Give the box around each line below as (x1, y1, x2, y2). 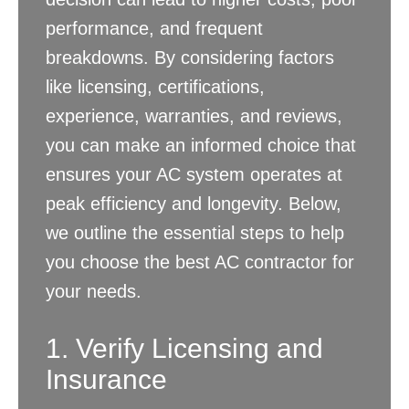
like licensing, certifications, (46, 77, 265, 98)
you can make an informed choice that (46, 135, 356, 156)
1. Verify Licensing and (46, 333, 323, 364)
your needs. (46, 281, 142, 302)
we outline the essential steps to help (46, 223, 344, 244)
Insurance (46, 364, 167, 395)
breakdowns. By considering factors (46, 47, 334, 68)
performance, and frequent (46, 18, 263, 39)
